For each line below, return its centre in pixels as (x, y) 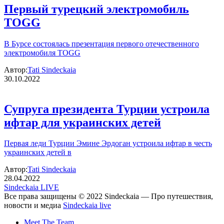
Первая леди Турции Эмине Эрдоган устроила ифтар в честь (108, 143)
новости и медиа (33, 205)
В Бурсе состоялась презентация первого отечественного (101, 43)
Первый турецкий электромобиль (96, 9)
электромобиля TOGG (42, 52)
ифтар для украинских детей (82, 122)
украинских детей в (38, 152)
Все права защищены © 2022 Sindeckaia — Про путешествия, (108, 196)
